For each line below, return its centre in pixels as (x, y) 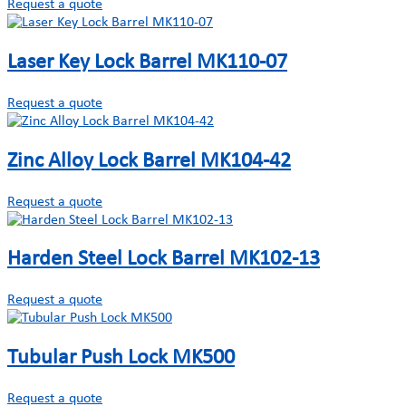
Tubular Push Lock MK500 (121, 358)
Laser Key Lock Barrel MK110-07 (147, 62)
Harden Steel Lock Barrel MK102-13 (164, 260)
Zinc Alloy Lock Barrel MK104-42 (149, 161)
